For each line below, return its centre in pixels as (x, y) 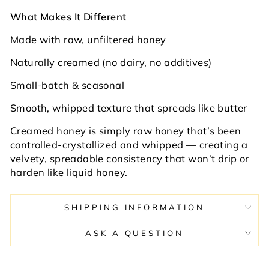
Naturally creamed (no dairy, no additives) (111, 62)
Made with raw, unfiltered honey (88, 39)
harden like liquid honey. (69, 172)
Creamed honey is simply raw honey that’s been (126, 130)
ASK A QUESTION (134, 233)
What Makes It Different (68, 16)
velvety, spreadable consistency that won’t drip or (130, 158)
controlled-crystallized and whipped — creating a (129, 144)
